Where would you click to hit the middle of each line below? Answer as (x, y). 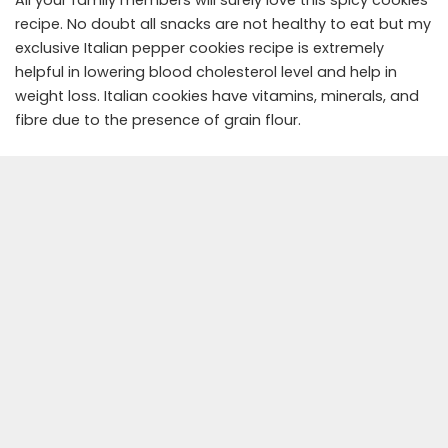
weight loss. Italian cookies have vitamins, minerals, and (217, 96)
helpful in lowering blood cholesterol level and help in (206, 72)
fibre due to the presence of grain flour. (160, 120)
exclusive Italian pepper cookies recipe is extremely (199, 48)
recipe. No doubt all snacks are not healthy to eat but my (223, 24)
